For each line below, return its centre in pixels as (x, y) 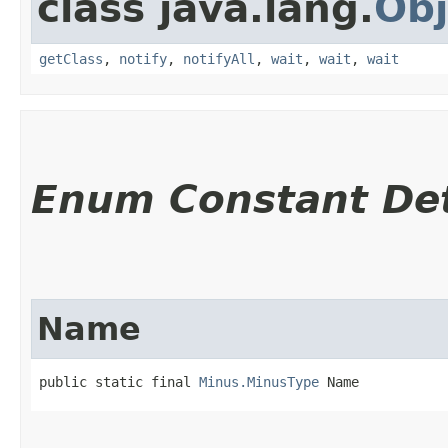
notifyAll (219, 58)
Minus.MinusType (259, 381)
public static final (119, 381)
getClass (71, 58)
